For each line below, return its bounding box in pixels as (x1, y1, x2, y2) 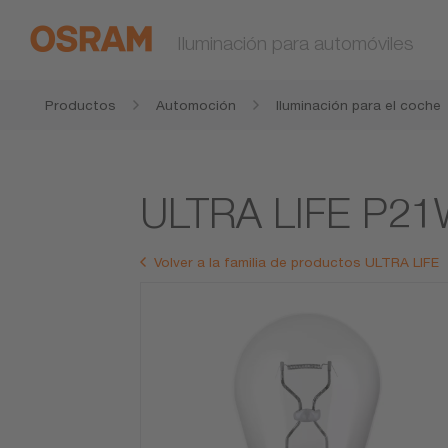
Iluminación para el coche (276, 97, 441, 113)
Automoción (156, 97, 236, 113)
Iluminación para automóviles (177, 31, 414, 54)
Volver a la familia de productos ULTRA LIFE (154, 254, 440, 271)
